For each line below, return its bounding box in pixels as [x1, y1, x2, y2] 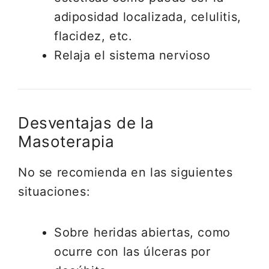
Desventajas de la [18, 113, 154, 132]
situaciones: [18, 184, 91, 199]
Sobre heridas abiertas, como [54, 225, 231, 240]
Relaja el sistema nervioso [54, 48, 211, 62]
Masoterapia [18, 132, 115, 151]
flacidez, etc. [54, 29, 133, 43]
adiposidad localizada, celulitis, [54, 10, 241, 24]
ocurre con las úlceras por [54, 244, 211, 259]
